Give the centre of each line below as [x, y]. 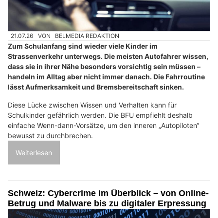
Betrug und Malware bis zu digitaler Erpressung [107, 204]
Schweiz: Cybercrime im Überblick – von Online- [108, 193]
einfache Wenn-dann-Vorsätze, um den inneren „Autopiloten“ [103, 126]
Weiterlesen [34, 153]
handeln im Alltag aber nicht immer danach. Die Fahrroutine [106, 77]
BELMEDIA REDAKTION [87, 36]
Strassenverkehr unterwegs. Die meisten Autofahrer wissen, [108, 56]
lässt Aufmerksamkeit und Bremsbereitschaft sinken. [96, 87]
